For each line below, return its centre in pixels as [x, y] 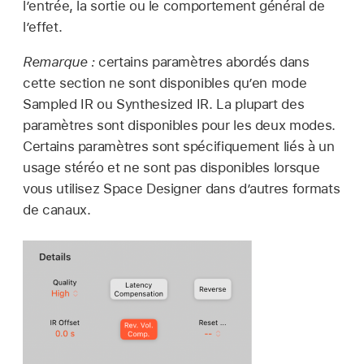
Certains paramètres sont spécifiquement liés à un [179, 146]
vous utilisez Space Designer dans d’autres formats [182, 188]
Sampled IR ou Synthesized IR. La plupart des [164, 104]
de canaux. [57, 209]
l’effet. [43, 26]
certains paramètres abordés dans [204, 61]
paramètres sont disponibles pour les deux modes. [179, 125]
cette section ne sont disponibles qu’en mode [165, 82]
